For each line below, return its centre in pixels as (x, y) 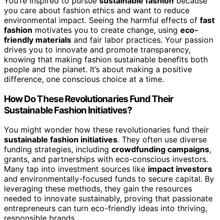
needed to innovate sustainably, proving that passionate (108, 199)
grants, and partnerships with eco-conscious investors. (106, 159)
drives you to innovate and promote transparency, (97, 49)
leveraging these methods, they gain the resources (98, 189)
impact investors (180, 169)
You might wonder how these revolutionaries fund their (106, 130)
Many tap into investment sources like (76, 169)
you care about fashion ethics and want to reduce (97, 10)
